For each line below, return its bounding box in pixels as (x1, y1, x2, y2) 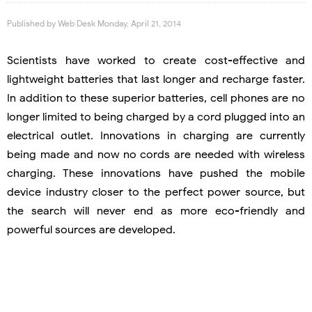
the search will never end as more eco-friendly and (7, 203, 305, 218)
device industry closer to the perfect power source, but (7, 185, 305, 199)
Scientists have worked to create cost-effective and (7, 53, 305, 68)
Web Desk (58, 17, 97, 29)
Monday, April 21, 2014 (97, 17, 181, 29)
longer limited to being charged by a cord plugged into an (7, 109, 305, 124)
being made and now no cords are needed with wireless (7, 147, 305, 162)
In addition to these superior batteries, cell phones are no (7, 91, 305, 105)
